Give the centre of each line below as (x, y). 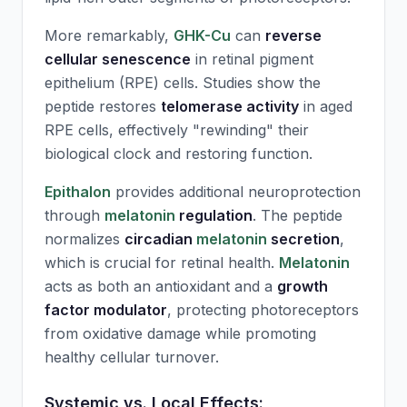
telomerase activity (230, 106)
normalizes (84, 239)
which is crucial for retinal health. (162, 263)
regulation (214, 215)
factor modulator (106, 310)
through (74, 215)
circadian (160, 239)
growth (303, 286)
